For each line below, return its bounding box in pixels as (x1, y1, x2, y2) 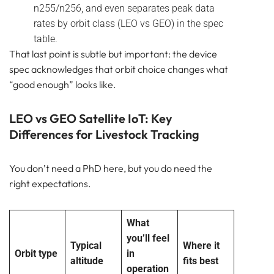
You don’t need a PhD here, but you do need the (9, 161, 212, 174)
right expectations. (9, 177, 91, 190)
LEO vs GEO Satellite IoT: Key (9, 110, 172, 126)
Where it (183, 239, 220, 251)
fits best (183, 254, 218, 267)
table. (34, 32, 57, 45)
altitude (70, 254, 103, 267)
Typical (70, 239, 102, 251)
